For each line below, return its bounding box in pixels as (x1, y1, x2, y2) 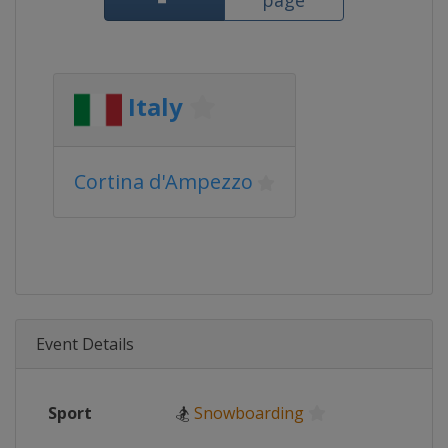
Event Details (36, 333, 134, 355)
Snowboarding (194, 402, 304, 424)
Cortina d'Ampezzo (74, 168, 253, 195)
